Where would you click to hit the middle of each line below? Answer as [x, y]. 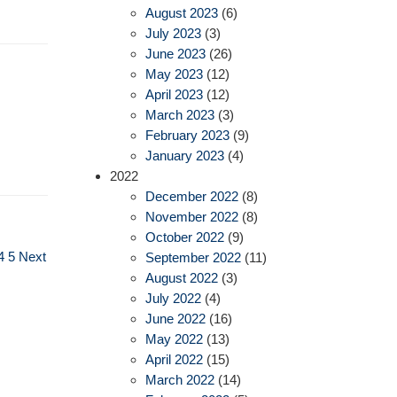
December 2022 [191, 197]
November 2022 [191, 217]
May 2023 [174, 74]
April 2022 [174, 360]
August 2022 [181, 278]
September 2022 [193, 258]
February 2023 [187, 136]
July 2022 [173, 299]
